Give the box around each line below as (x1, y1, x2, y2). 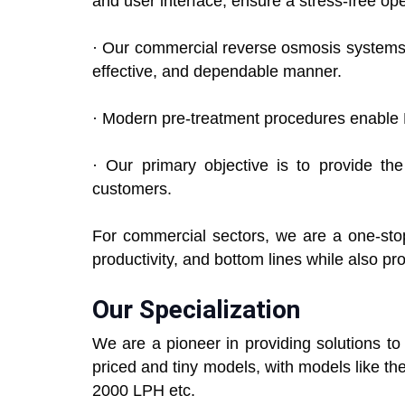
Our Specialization (92, 295, 300, 325)
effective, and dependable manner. (92, 62, 342, 81)
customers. (92, 180, 172, 199)
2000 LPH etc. (92, 381, 195, 400)
